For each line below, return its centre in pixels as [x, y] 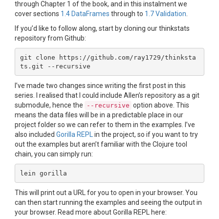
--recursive [108, 106]
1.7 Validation [165, 14]
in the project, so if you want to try [145, 135]
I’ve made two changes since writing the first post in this [100, 86]
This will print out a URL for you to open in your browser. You [106, 193]
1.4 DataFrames [85, 14]
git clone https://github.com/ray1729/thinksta [108, 57]
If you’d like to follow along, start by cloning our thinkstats [102, 29]
